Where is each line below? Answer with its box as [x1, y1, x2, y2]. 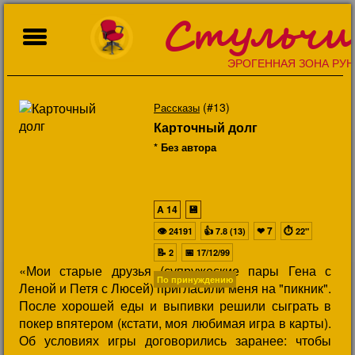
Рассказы [154, 100, 200, 115]
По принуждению [157, 273, 233, 285]
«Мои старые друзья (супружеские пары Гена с [19, 261, 331, 280]
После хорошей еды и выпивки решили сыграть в [19, 296, 331, 315]
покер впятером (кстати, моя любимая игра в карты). [19, 314, 331, 332]
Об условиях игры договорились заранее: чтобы [19, 331, 331, 349]
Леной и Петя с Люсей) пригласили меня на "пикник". [19, 279, 331, 297]
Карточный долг [154, 118, 258, 136]
